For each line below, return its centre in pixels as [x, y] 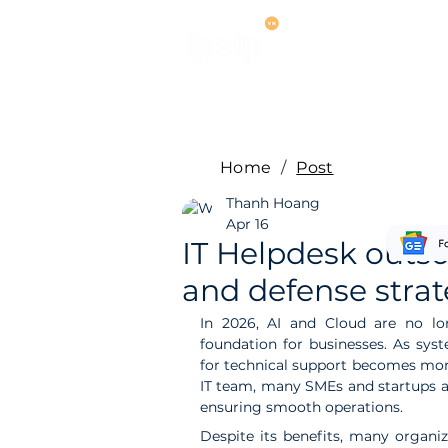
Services [353, 44]
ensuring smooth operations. [301, 407]
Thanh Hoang [273, 203]
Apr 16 [247, 224]
